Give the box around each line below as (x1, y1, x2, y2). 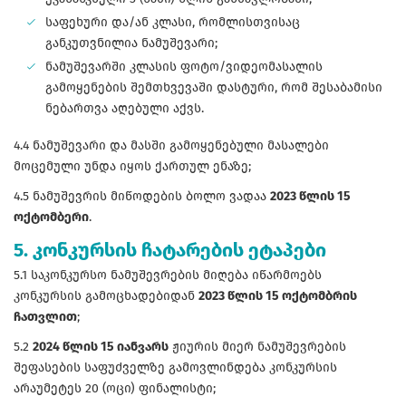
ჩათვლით (14, 309, 77, 325)
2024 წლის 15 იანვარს (33, 339, 169, 355)
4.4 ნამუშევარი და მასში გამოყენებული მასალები (14, 138, 329, 154)
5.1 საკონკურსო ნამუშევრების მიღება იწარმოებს (14, 267, 322, 284)
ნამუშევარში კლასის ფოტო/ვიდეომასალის (45, 59, 323, 75)
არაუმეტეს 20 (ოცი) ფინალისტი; (14, 381, 216, 397)
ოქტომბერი (14, 209, 89, 226)
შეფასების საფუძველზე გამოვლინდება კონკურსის (14, 360, 337, 376)
